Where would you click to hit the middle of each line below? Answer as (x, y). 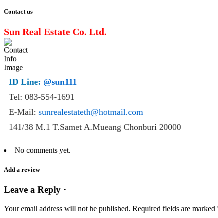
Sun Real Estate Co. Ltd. (55, 32)
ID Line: (26, 82)
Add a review (22, 169)
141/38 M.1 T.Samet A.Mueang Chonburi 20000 (95, 127)
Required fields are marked (175, 208)
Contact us (18, 12)
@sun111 (60, 82)
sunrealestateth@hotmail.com (91, 112)
